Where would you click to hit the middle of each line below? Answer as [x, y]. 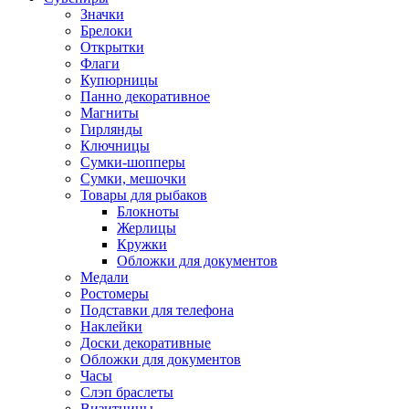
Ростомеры [115, 294]
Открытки [112, 47]
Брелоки [106, 31]
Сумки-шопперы [133, 162]
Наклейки [111, 326]
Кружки [142, 244]
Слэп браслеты [127, 392]
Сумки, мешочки [133, 178]
